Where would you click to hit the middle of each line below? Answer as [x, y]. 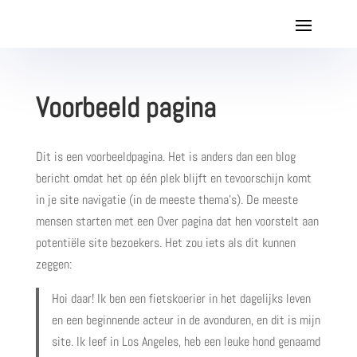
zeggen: [53, 264]
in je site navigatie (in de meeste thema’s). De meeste [167, 200]
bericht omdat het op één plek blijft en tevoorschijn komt [173, 178]
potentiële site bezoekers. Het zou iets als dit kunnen [165, 243]
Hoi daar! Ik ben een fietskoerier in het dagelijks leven [181, 298]
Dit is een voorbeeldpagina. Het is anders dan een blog [165, 157]
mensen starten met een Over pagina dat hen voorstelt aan [177, 221]
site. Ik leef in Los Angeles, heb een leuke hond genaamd [186, 341]
